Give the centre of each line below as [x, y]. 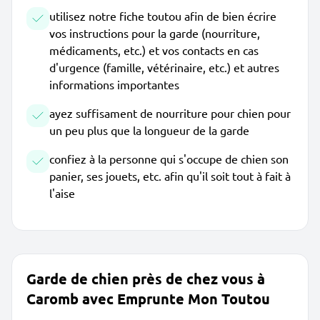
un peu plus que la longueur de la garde [149, 130]
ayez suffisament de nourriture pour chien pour [170, 113]
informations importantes [114, 84]
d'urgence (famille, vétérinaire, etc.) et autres [164, 67]
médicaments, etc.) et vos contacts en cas [154, 50]
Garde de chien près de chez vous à [146, 279]
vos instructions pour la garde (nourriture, [155, 33]
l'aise [62, 193]
